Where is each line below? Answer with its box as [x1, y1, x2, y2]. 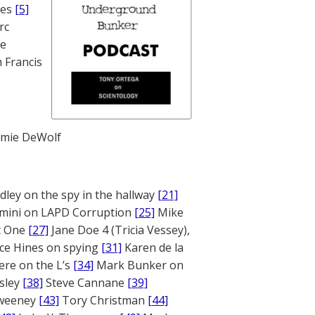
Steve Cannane [43, 275, 127, 290]
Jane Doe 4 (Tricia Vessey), [49, 222, 190, 238]
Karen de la [122, 240, 184, 255]
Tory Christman [59, 292, 148, 308]
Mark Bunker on [94, 257, 184, 273]
